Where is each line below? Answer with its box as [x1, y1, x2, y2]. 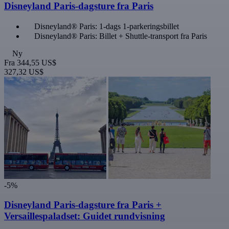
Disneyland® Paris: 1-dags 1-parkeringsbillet [34, 21, 179, 31]
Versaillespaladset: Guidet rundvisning [4, 211, 165, 222]
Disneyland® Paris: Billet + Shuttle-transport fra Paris [34, 31, 207, 40]
